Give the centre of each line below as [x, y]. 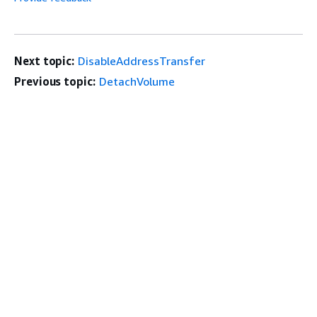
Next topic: [45, 60]
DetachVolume [137, 81]
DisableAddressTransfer [142, 60]
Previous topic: [55, 81]
